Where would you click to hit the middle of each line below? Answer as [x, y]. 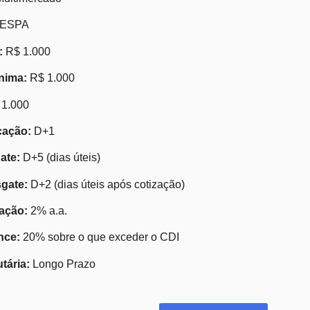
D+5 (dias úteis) [60, 158]
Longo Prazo [63, 264]
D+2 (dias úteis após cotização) [106, 184]
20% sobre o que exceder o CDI [100, 237]
